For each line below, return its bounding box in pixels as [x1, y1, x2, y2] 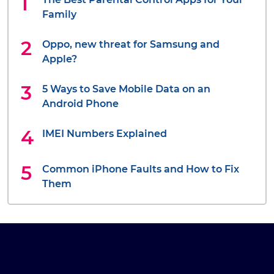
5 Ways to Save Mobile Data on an [42, 83, 210, 95]
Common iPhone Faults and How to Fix [42, 163, 239, 176]
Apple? [42, 53, 77, 65]
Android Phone [42, 98, 119, 110]
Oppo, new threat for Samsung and [42, 39, 220, 51]
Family [42, 9, 76, 21]
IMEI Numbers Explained [42, 128, 167, 140]
